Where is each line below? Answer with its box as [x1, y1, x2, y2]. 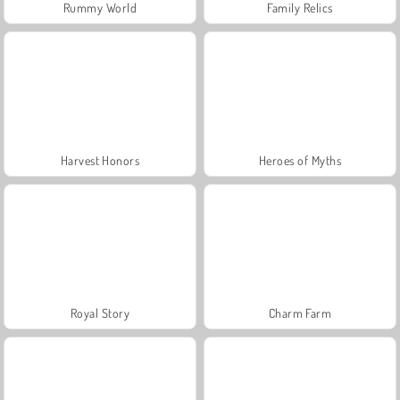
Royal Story [70, 304, 130, 321]
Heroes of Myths [258, 152, 342, 168]
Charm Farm [268, 304, 332, 321]
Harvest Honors [60, 152, 140, 168]
